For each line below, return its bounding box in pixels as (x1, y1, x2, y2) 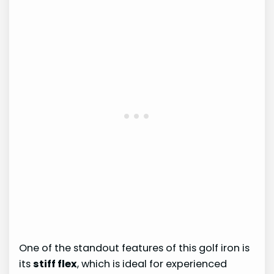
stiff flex (33, 257, 78, 272)
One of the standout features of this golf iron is (19, 241, 250, 256)
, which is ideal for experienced (77, 257, 228, 272)
